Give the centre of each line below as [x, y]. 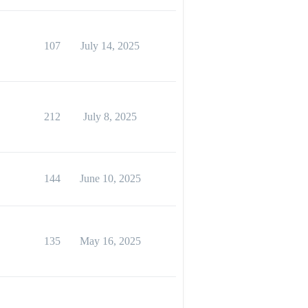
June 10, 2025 [110, 178]
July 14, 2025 [110, 46]
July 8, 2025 [110, 117]
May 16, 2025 [110, 241]
